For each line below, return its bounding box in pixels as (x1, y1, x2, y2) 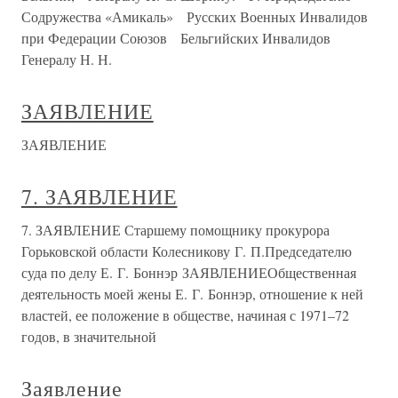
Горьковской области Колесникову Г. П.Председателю (21, 242, 352, 260)
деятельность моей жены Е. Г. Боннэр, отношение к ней (21, 284, 363, 303)
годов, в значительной (21, 327, 156, 346)
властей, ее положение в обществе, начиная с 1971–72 (21, 306, 349, 324)
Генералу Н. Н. (21, 50, 112, 68)
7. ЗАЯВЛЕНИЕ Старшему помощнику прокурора (21, 220, 330, 239)
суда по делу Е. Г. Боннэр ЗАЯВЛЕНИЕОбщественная (21, 263, 356, 282)
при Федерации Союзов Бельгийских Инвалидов (21, 28, 330, 47)
